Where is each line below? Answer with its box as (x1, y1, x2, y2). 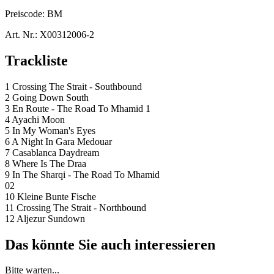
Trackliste (5, 52, 68, 68)
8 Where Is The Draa (5, 158, 86, 169)
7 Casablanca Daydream (5, 147, 99, 158)
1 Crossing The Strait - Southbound (5, 81, 142, 92)
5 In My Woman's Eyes (5, 125, 95, 136)
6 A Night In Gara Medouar (5, 136, 112, 147)
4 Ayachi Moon (5, 114, 65, 125)
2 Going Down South (5, 92, 89, 103)
